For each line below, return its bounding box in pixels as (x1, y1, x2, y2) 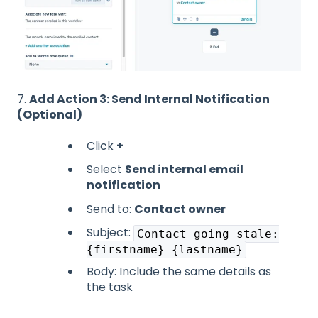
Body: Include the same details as (87, 263, 271, 280)
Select (87, 161, 125, 178)
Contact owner (134, 200, 226, 217)
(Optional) (17, 106, 82, 123)
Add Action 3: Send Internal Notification (29, 90, 270, 107)
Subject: (87, 224, 133, 241)
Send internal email (125, 161, 243, 178)
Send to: (87, 200, 134, 217)
